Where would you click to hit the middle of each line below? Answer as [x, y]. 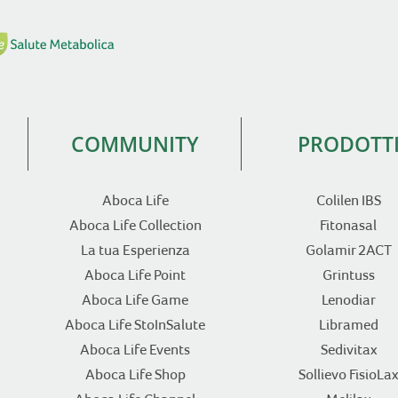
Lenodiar [348, 300]
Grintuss [348, 275]
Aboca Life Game [135, 300]
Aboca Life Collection [135, 226]
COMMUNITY [135, 144]
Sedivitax [348, 350]
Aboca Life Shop [135, 375]
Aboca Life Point [135, 275]
